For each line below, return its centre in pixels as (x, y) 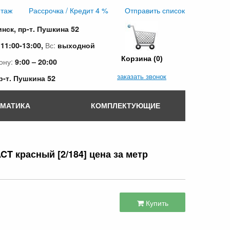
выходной (76, 45)
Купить (156, 203)
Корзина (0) (142, 59)
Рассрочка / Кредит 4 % (69, 10)
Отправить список (155, 10)
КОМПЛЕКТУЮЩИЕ (125, 105)
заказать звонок (142, 76)
